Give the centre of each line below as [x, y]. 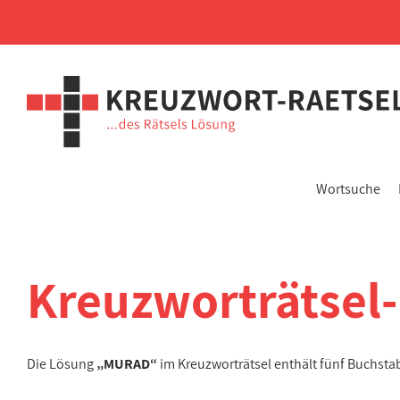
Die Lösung [62, 364]
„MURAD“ [127, 364]
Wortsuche [348, 189]
